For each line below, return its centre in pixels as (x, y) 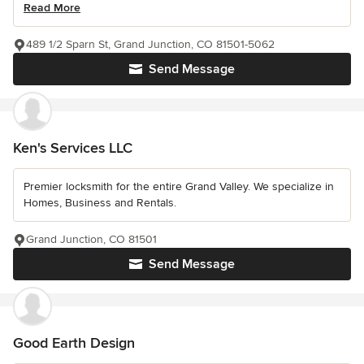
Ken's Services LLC (73, 148)
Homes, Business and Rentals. (100, 203)
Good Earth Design (74, 343)
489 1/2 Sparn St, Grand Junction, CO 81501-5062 (150, 45)
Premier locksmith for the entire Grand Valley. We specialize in (179, 187)
